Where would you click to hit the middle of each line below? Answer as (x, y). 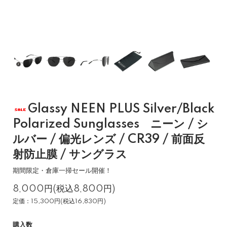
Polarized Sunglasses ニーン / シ (110, 124)
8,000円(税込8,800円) (64, 189)
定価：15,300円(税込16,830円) (59, 201)
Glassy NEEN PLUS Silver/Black (121, 109)
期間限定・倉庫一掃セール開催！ (62, 171)
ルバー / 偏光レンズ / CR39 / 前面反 (109, 140)
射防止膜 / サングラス (70, 155)
